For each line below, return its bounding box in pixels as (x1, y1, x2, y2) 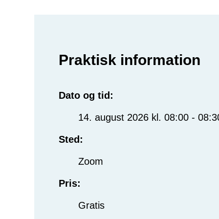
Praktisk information (59, 52, 200, 68)
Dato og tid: (59, 90, 113, 101)
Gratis (78, 200, 105, 211)
